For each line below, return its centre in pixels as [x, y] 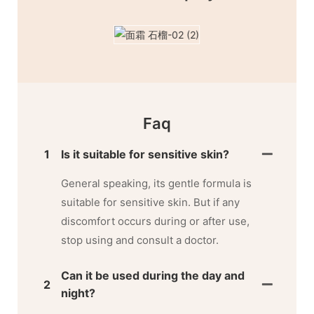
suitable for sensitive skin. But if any [151, 203]
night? [78, 293]
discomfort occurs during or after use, [156, 221]
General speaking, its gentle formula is [157, 184]
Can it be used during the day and [153, 276]
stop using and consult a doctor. [140, 240]
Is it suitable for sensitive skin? [145, 155]
